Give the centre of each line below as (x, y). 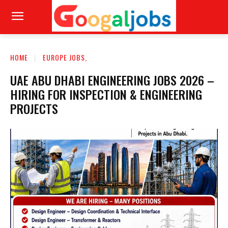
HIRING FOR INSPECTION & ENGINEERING (106, 94)
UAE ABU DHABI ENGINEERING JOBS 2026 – (112, 80)
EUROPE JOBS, (65, 57)
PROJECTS (34, 108)
